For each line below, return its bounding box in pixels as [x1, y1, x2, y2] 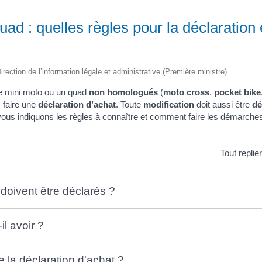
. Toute [116, 99, 143, 109]
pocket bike [214, 87, 261, 97]
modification [143, 99, 194, 109]
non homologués [89, 87, 158, 97]
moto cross [163, 87, 209, 97]
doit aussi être [194, 99, 252, 109]
